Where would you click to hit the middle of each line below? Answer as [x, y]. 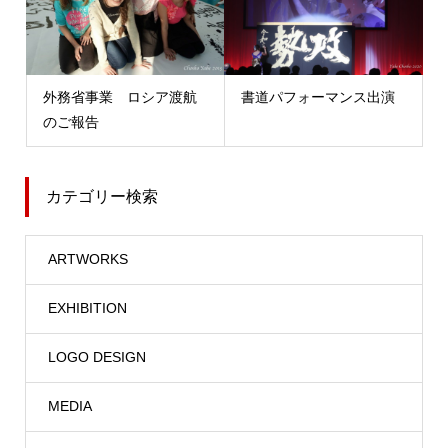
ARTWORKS [87, 259]
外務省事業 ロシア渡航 [119, 97]
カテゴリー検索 [101, 197]
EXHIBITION [87, 308]
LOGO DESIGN [96, 357]
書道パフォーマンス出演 [318, 97]
